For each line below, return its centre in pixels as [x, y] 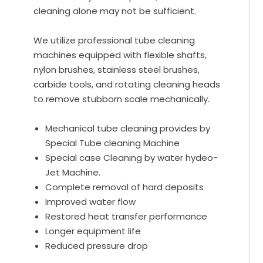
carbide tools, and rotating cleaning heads [127, 85]
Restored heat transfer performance [127, 217]
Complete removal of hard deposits [125, 187]
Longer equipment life [93, 231]
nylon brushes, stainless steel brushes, [117, 70]
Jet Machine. [73, 173]
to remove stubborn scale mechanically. [122, 99]
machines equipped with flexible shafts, [120, 55]
